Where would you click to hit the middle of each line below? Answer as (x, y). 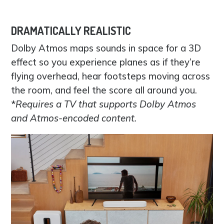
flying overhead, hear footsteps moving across (111, 76)
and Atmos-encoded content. (74, 118)
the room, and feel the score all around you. (104, 90)
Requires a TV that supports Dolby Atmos (106, 104)
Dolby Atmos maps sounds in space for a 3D (106, 48)
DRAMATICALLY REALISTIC (71, 30)
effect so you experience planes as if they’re (106, 62)
